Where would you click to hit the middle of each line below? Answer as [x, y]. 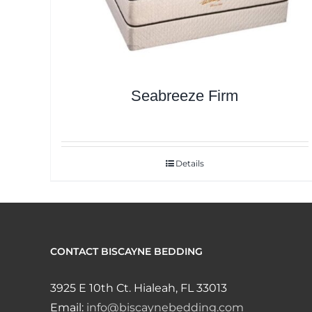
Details [189, 164]
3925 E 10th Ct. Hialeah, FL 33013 [139, 288]
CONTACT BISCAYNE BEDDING [126, 252]
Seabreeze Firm [185, 96]
